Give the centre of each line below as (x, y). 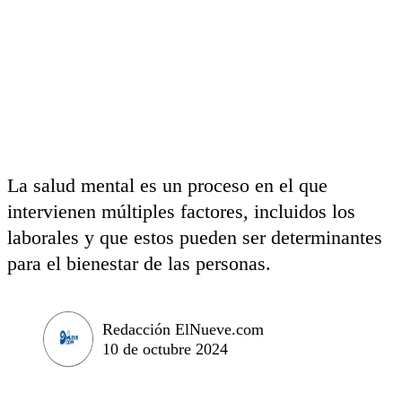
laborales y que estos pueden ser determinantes (195, 237)
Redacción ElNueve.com (183, 329)
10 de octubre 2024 (165, 349)
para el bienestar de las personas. (139, 263)
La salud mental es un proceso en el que (167, 185)
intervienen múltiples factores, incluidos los (181, 211)
